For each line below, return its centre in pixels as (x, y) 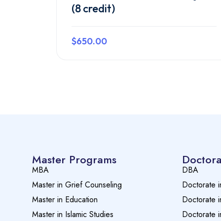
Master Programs (74, 159)
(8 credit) (93, 8)
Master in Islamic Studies (73, 214)
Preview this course (144, 74)
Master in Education (65, 199)
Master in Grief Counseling (77, 184)
